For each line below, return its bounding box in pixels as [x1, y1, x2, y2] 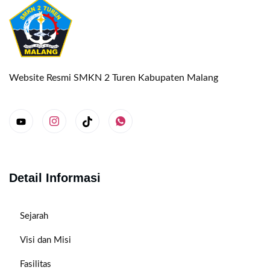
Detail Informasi [9, 171, 101, 185]
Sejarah [20, 212, 48, 221]
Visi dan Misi [20, 236, 71, 245]
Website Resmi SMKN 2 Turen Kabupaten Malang [9, 72, 218, 83]
